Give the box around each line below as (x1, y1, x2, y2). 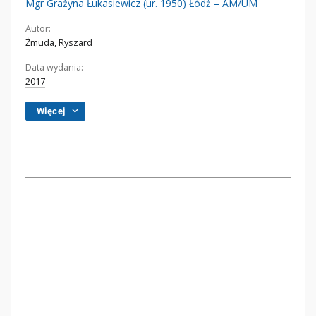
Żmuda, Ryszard (25, 37, 92, 49)
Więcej (37, 106, 66, 116)
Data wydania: (25, 61, 83, 73)
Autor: (25, 23, 51, 35)
